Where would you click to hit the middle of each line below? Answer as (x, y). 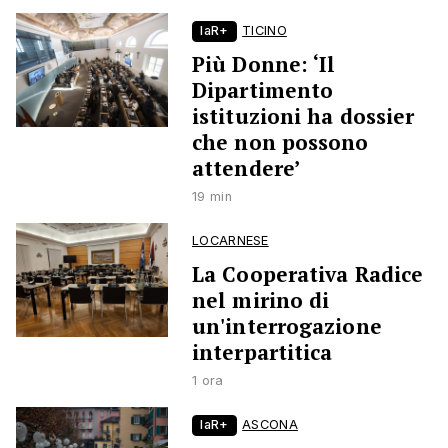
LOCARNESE (230, 241)
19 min (212, 197)
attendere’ (246, 168)
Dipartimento (263, 90)
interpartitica (262, 352)
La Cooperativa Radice (308, 274)
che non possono (280, 142)
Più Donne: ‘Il (264, 64)
